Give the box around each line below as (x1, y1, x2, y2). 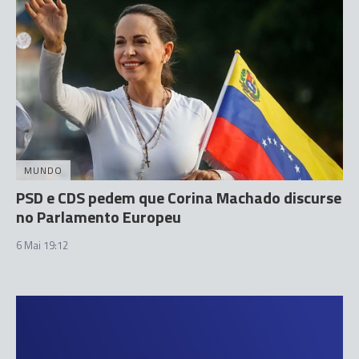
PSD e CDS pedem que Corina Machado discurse (16, 185, 341, 210)
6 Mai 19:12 (16, 237, 68, 253)
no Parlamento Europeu (16, 204, 181, 229)
